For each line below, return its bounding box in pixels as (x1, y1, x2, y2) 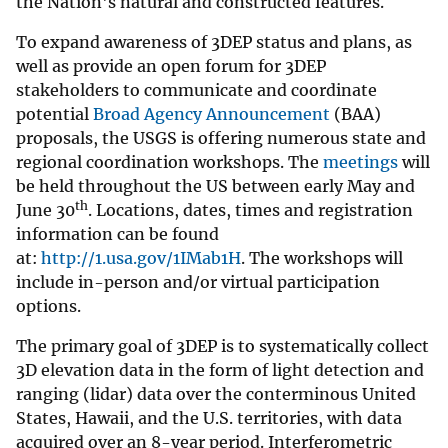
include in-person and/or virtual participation (16, 271, 380, 292)
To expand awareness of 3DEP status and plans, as (16, 31, 412, 52)
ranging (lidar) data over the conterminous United (16, 383, 416, 404)
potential (16, 103, 93, 124)
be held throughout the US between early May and (16, 175, 415, 196)
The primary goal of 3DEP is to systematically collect (16, 335, 429, 356)
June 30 (16, 199, 75, 220)
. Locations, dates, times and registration (88, 199, 413, 220)
